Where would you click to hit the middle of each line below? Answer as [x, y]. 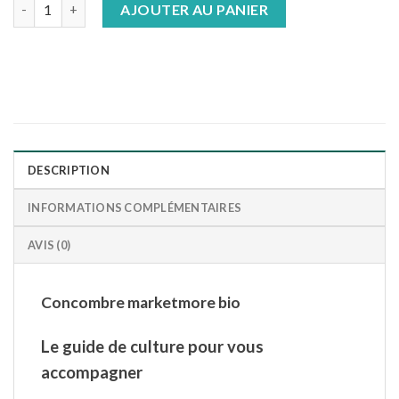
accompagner [94, 372]
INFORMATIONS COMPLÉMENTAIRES [135, 207]
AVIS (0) [49, 244]
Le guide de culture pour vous [152, 346]
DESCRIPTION [69, 170]
